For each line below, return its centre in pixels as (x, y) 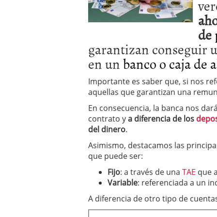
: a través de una (151, 172)
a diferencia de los (162, 119)
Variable (123, 183)
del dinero (107, 129)
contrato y (108, 119)
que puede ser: (116, 156)
